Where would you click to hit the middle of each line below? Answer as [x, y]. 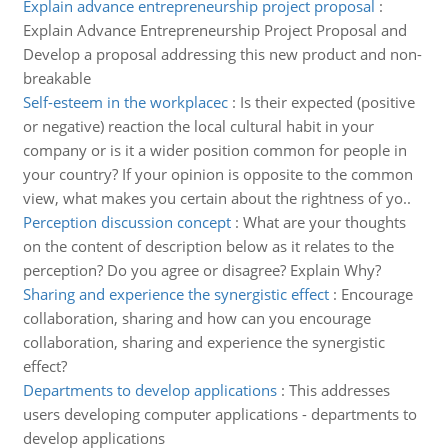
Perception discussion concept [126, 222]
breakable [56, 78]
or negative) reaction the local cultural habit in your [198, 126]
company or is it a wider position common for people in [214, 150]
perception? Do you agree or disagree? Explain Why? [201, 270]
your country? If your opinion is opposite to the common [217, 174]
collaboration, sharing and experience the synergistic [203, 342]
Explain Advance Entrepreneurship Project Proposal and [214, 30]
